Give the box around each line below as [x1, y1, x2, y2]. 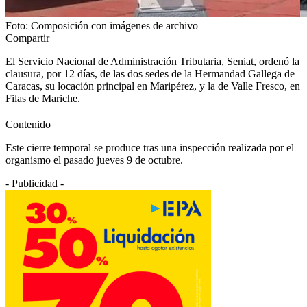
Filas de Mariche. [5, 92, 80, 104]
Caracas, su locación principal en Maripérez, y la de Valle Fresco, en [5, 79, 300, 92]
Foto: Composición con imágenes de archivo [5, 19, 198, 32]
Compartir [5, 32, 49, 44]
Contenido [5, 118, 51, 130]
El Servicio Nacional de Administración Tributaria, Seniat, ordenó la [5, 55, 299, 67]
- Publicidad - [5, 177, 64, 189]
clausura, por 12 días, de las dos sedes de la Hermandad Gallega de [5, 67, 295, 79]
